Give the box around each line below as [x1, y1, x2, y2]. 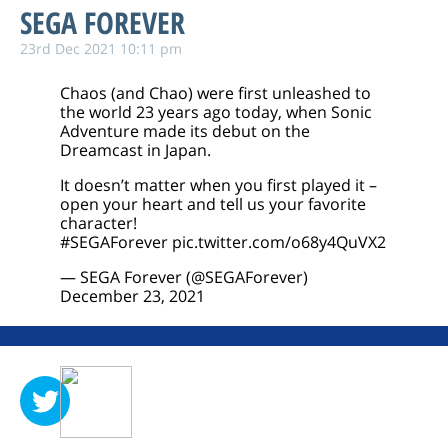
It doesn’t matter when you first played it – [60, 174, 377, 196]
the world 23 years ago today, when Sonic [60, 101, 372, 123]
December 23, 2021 [60, 285, 205, 307]
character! [60, 212, 137, 234]
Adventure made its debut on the [60, 120, 310, 142]
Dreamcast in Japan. [60, 139, 211, 161]
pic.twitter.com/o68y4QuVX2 [172, 231, 386, 253]
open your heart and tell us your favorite [60, 193, 366, 215]
